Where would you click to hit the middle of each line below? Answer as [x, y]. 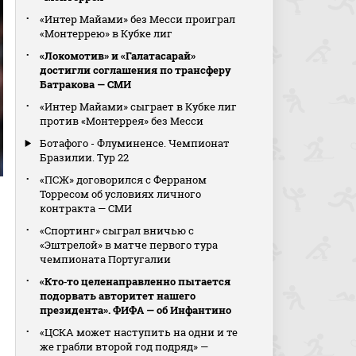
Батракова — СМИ [86, 84]
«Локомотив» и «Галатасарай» [118, 56]
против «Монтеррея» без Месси [122, 121]
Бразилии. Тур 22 [85, 157]
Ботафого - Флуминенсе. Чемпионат [135, 143]
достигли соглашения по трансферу [136, 70]
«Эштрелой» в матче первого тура [129, 245]
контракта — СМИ [86, 208]
